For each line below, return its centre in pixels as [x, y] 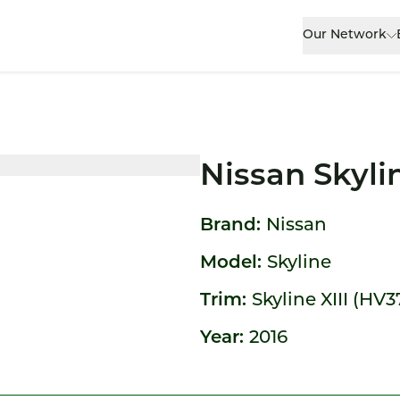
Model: [233, 263]
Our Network [345, 35]
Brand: [233, 226]
